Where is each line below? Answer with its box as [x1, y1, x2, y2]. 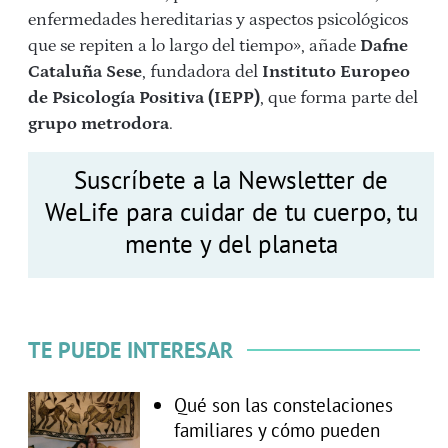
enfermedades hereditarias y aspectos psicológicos [28, 9, 408, 30]
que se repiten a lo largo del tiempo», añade [28, 35, 360, 56]
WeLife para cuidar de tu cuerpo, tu [44, 195, 418, 228]
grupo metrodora [28, 113, 169, 134]
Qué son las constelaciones [173, 392, 393, 418]
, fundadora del [142, 61, 262, 82]
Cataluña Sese [28, 61, 142, 82]
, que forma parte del [260, 87, 418, 108]
